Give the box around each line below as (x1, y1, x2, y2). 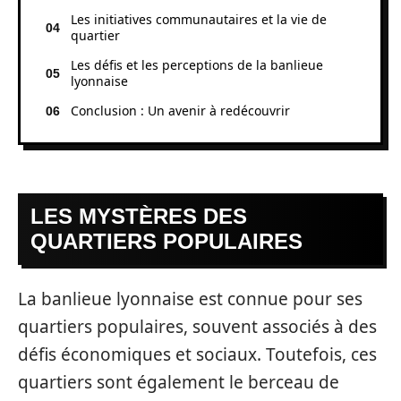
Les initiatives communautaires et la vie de (71, 10, 327, 28)
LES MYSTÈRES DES (30, 204, 247, 228)
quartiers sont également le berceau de (18, 370, 339, 394)
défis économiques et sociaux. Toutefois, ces (18, 342, 377, 366)
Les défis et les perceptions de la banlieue (71, 55, 323, 73)
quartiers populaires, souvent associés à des (18, 314, 377, 338)
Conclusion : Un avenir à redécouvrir (71, 101, 290, 119)
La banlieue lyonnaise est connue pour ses (18, 286, 363, 311)
